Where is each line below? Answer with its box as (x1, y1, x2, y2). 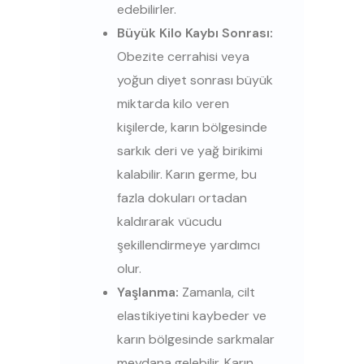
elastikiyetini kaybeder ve (117, 307, 266, 325)
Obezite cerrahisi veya (117, 48, 249, 66)
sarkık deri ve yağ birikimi (117, 142, 262, 160)
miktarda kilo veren (117, 95, 229, 113)
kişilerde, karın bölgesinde (117, 119, 267, 136)
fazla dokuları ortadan (117, 189, 247, 207)
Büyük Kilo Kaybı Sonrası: (117, 24, 273, 42)
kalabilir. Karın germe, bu (117, 166, 257, 184)
